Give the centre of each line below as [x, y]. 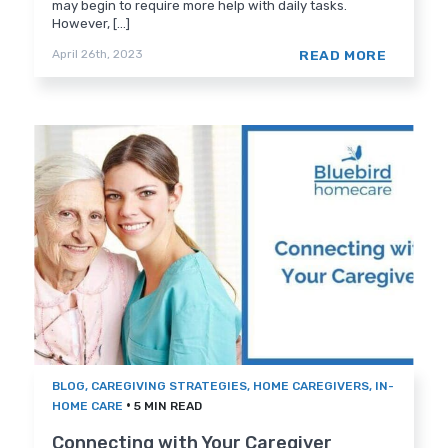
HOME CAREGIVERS [311, 386]
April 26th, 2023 [98, 54]
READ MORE [343, 55]
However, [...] [91, 24]
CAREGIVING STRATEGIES [169, 386]
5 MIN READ [168, 406]
